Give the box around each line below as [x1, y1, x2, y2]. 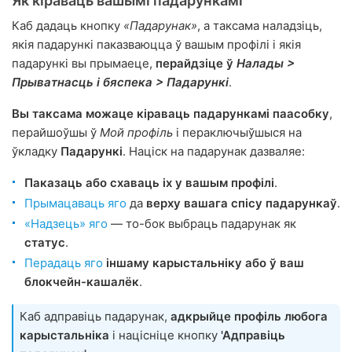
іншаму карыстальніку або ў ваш [106, 255, 304, 271]
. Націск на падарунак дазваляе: [123, 144, 305, 159]
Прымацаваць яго [24, 196, 126, 211]
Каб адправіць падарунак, [20, 309, 170, 324]
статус [24, 235, 65, 251]
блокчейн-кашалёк [24, 274, 139, 290]
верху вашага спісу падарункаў [146, 196, 337, 211]
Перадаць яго [24, 255, 103, 271]
